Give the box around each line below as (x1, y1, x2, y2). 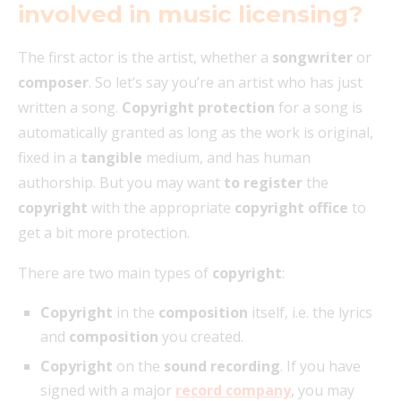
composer (18, 73, 89, 93)
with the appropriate (88, 198, 235, 218)
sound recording (164, 356, 280, 377)
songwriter (272, 47, 353, 68)
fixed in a (18, 148, 81, 168)
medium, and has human (142, 148, 311, 168)
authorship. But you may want (18, 173, 224, 193)
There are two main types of (18, 263, 212, 284)
